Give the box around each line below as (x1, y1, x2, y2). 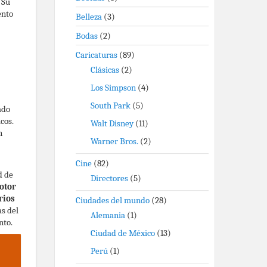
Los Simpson (91, 82, 136, 93)
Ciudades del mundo (76, 195, 150, 206)
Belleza (76, 11, 102, 22)
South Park (91, 100, 131, 111)
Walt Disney (91, 118, 133, 129)
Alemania (91, 210, 125, 221)
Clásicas (91, 64, 119, 75)
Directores (91, 173, 128, 184)
